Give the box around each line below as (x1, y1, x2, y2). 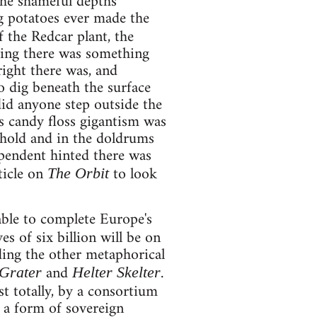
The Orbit (47, 164, 109, 183)
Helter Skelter (71, 263, 161, 282)
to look (108, 161, 157, 189)
